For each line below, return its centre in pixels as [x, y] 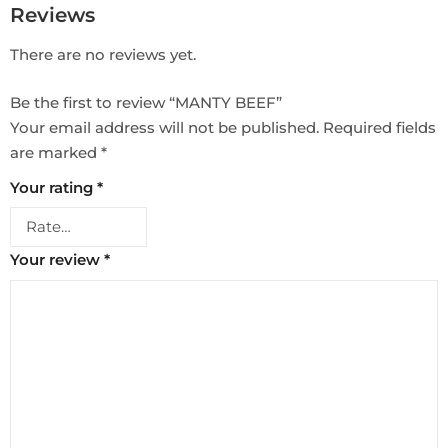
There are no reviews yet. [103, 55]
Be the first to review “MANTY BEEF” [146, 102]
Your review [57, 260]
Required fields [379, 127]
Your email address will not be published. [164, 127]
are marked [55, 152]
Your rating [53, 187]
